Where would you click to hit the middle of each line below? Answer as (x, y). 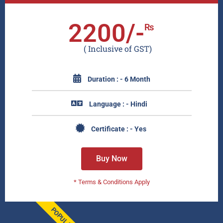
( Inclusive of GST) (111, 48)
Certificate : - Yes (118, 129)
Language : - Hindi (118, 104)
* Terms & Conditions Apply (111, 182)
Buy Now (111, 158)
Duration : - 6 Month (119, 79)
